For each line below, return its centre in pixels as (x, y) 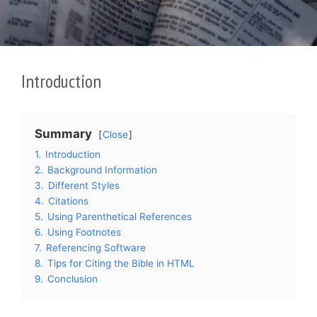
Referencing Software (96, 247)
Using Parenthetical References (120, 216)
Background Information (102, 169)
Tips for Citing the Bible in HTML (121, 263)
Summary (63, 133)
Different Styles (84, 185)
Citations (68, 201)
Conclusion (73, 278)
